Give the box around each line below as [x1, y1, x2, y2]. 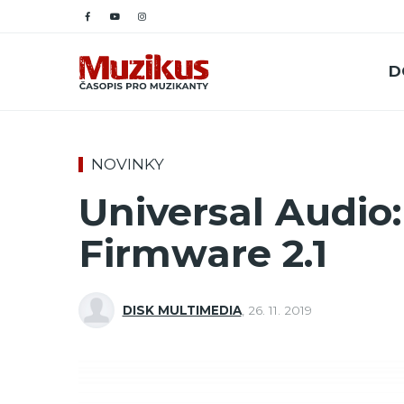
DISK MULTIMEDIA [122, 303, 242, 317]
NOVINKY [90, 155, 164, 174]
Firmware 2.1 [78, 229, 327, 277]
